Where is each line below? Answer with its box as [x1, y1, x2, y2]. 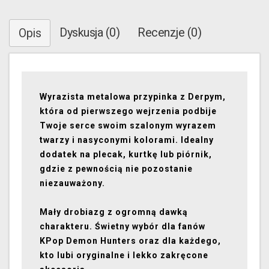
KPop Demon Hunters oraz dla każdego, [40, 236, 221, 246]
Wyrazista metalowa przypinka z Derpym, [40, 92, 226, 102]
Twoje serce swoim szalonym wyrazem [40, 121, 216, 131]
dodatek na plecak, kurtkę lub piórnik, [40, 150, 212, 160]
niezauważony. [40, 178, 105, 189]
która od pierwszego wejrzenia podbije [40, 106, 217, 116]
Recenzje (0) [138, 25, 201, 40]
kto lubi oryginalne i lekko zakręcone [40, 250, 208, 261]
